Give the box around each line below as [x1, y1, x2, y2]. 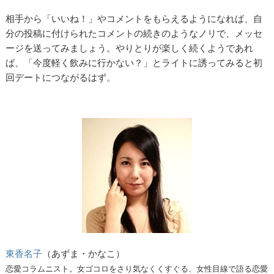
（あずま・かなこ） [42, 247, 125, 259]
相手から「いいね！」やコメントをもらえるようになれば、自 [6, 13, 263, 25]
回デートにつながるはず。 [6, 72, 116, 84]
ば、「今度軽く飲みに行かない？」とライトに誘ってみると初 [6, 57, 263, 69]
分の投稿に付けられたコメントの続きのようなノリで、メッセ [6, 28, 263, 40]
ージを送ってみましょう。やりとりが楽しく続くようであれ [6, 42, 254, 54]
